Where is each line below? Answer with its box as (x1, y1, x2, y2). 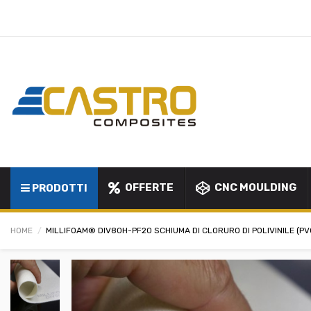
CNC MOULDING (212, 181, 296, 194)
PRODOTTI (32, 182, 87, 195)
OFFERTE (123, 181, 174, 194)
